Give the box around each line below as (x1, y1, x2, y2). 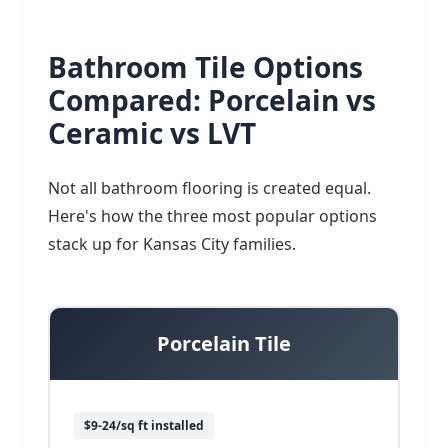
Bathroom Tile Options (48, 48, 363, 86)
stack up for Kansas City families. (48, 233, 296, 255)
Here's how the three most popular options (48, 205, 377, 227)
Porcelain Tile (157, 330, 291, 357)
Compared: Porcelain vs (48, 81, 376, 119)
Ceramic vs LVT (48, 114, 256, 152)
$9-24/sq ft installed (84, 417, 204, 434)
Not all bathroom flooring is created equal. (48, 177, 371, 199)
